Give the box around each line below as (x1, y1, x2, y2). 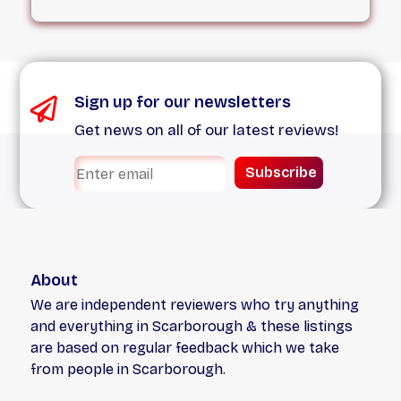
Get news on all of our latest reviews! (74, 121, 339, 141)
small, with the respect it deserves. (40, 14, 279, 32)
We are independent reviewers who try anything (30, 296, 360, 314)
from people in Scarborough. (30, 361, 226, 379)
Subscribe (244, 163, 317, 181)
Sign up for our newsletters (74, 92, 292, 113)
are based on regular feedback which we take (30, 339, 340, 357)
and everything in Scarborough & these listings (30, 318, 354, 336)
